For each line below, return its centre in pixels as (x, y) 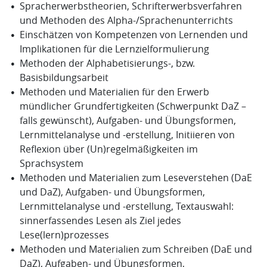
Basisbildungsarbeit (64, 78)
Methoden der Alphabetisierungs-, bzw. (107, 63)
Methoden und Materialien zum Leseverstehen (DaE (136, 178)
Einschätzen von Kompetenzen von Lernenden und (133, 35)
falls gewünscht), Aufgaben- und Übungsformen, (128, 121)
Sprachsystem (51, 164)
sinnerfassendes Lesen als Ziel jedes (100, 221)
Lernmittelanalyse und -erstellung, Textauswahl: (126, 207)
